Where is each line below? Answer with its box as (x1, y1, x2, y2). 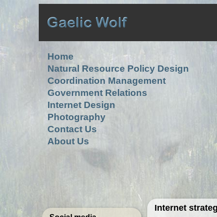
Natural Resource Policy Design (47, 63, 189, 74)
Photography (47, 112, 106, 122)
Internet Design (47, 100, 116, 110)
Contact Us (47, 124, 97, 134)
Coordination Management (47, 76, 166, 86)
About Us (47, 136, 90, 146)
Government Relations (47, 88, 148, 98)
